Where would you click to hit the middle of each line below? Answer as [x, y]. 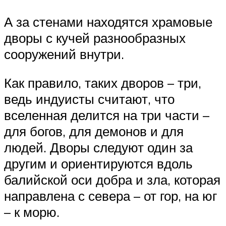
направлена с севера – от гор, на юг [110, 196]
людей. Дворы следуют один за [98, 148]
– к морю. [32, 212]
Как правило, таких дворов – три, [103, 83]
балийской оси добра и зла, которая [112, 180]
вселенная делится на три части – [107, 115]
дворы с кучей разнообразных [95, 38]
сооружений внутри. [64, 54]
